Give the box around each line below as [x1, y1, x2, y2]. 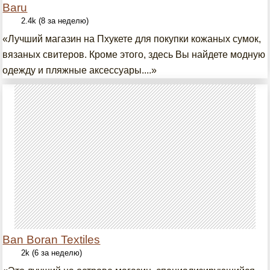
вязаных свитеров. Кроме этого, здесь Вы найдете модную [2, 49, 266, 60]
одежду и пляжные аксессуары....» [2, 65, 157, 75]
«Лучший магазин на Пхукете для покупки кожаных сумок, [2, 34, 262, 44]
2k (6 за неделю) [21, 248, 83, 257]
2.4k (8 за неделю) [21, 16, 89, 25]
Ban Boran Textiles [2, 233, 101, 246]
